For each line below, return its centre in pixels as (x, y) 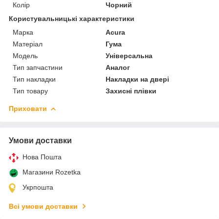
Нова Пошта (42, 157)
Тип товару (30, 91)
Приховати (28, 108)
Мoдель (25, 55)
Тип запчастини (38, 67)
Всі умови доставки (43, 206)
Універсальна (129, 55)
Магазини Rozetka (52, 172)
